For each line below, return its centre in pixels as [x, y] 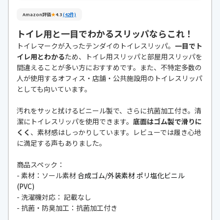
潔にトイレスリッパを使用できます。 [75, 122]
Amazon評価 [37, 15]
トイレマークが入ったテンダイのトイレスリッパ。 [96, 46]
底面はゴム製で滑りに [167, 122]
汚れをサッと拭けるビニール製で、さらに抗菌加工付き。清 [109, 111]
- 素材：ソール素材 [47, 176]
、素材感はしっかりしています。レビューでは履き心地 [116, 132]
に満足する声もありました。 [61, 143]
